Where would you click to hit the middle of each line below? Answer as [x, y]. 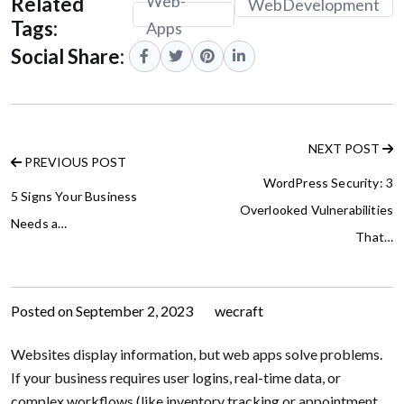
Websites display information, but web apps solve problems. [197, 353]
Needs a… [39, 223]
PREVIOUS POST [74, 161]
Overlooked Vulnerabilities [316, 209]
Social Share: [68, 56]
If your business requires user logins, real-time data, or [176, 377]
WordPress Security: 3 [328, 182]
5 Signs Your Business [74, 196]
